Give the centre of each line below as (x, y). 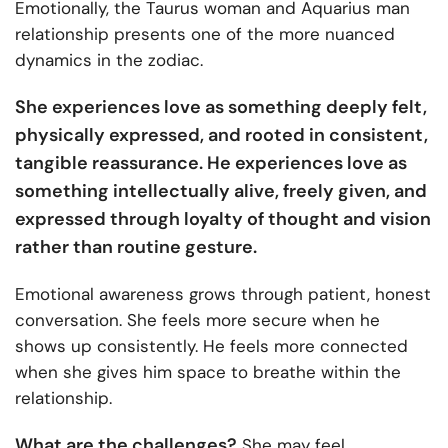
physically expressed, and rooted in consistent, (221, 134)
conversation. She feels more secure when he (197, 319)
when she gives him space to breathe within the (208, 371)
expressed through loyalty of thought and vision (223, 218)
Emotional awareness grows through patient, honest (223, 293)
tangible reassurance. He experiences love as (211, 162)
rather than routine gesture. (136, 246)
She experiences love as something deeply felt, (221, 106)
